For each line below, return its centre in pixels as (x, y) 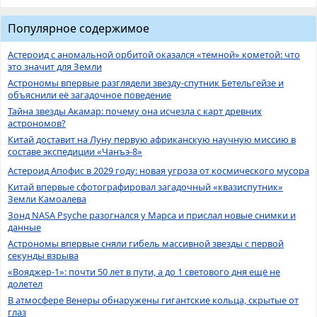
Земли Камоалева (47, 198)
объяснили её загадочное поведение (90, 94)
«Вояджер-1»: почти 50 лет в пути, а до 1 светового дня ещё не (144, 271)
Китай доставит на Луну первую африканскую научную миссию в (152, 139)
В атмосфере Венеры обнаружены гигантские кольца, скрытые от (153, 300)
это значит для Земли (55, 66)
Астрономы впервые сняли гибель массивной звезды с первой (146, 243)
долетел (25, 283)
